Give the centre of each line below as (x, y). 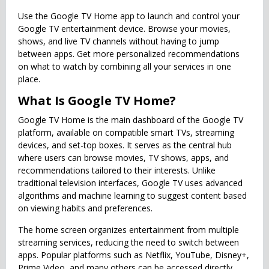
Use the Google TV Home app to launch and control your (129, 16)
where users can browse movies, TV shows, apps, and (123, 158)
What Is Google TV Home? (97, 101)
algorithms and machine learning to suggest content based (132, 195)
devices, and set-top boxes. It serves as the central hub (125, 145)
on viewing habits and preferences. (85, 208)
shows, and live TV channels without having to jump (119, 41)
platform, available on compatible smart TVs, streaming (126, 132)
